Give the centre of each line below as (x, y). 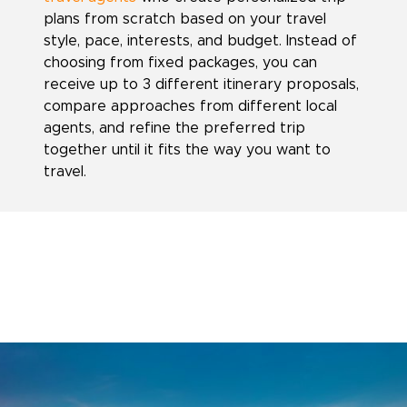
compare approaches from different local (190, 106)
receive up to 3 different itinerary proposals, (201, 84)
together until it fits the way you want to (187, 149)
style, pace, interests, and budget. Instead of (200, 40)
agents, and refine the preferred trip (174, 128)
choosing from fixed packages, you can (180, 62)
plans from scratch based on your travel (185, 19)
